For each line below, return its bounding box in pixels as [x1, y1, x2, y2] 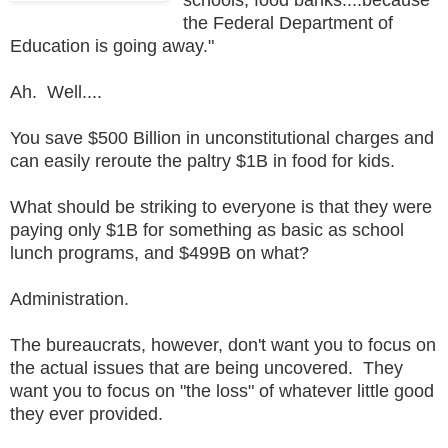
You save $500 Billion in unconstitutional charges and [10, 127, 434, 148]
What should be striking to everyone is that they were [10, 196, 432, 217]
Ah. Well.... [10, 81, 107, 102]
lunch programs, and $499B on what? [10, 242, 319, 263]
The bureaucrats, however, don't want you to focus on [10, 334, 436, 355]
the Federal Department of [182, 12, 393, 33]
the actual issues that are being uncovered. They [10, 357, 403, 378]
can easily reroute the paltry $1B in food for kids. [10, 150, 405, 171]
